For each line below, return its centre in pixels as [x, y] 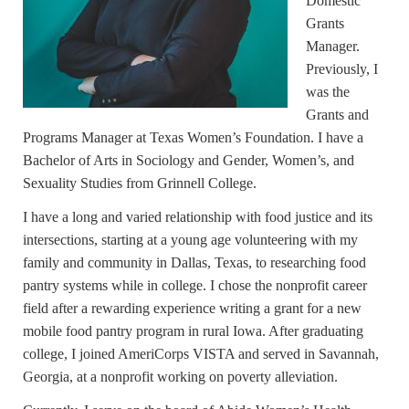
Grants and [337, 115]
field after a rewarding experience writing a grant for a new [192, 309]
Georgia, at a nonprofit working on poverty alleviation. [180, 377]
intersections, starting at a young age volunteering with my [190, 240]
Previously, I [342, 69]
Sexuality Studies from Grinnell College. [140, 184]
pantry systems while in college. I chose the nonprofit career [195, 286]
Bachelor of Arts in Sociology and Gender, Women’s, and [189, 161]
